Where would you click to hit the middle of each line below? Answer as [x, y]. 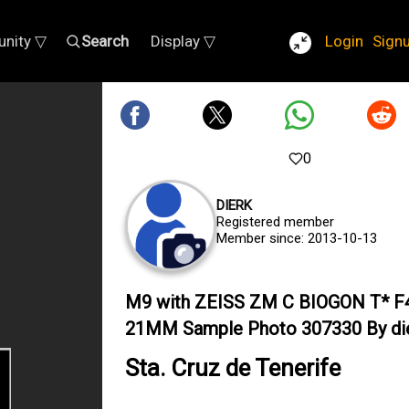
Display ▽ [183, 41]
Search [105, 41]
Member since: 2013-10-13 [297, 238]
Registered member [275, 222]
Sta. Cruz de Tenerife [233, 368]
